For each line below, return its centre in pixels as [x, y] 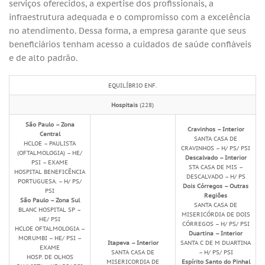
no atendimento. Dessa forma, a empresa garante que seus [127, 30]
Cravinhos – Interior [216, 129]
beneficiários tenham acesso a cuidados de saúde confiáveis [130, 44]
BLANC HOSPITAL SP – [50, 210]
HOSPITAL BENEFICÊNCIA [50, 172]
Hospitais [125, 105]
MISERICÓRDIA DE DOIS [216, 214]
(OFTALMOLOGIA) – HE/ [50, 153]
